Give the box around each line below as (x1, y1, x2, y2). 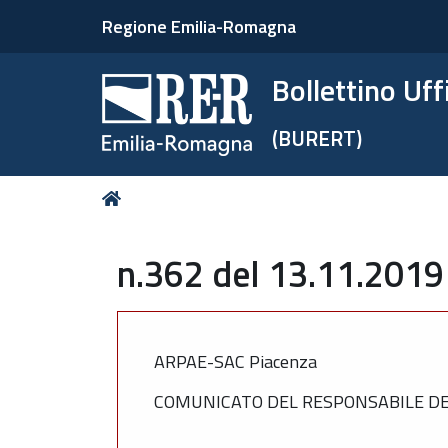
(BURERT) (272, 122, 363, 154)
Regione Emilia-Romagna (102, 13, 296, 40)
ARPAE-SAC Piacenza (154, 347, 317, 375)
